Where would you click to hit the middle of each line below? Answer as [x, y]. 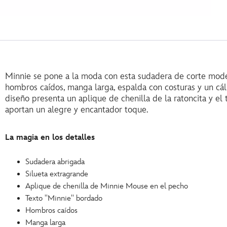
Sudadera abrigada [55, 162]
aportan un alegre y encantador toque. [77, 110]
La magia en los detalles [50, 138]
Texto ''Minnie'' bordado [64, 198]
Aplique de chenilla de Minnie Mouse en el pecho [107, 186]
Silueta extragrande [57, 174]
